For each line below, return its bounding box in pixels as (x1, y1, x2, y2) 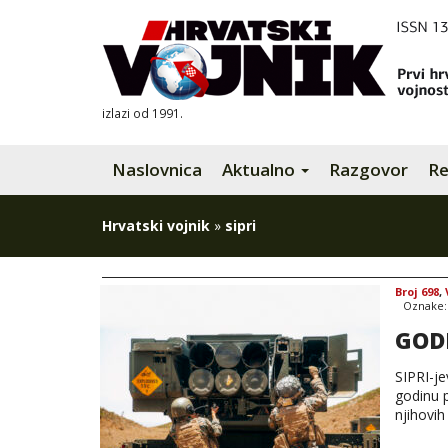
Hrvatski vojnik (102, 216, 210, 235)
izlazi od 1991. (102, 105, 183, 121)
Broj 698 (395, 284, 439, 299)
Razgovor (329, 158, 408, 181)
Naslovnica (112, 158, 202, 181)
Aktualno (222, 158, 299, 181)
